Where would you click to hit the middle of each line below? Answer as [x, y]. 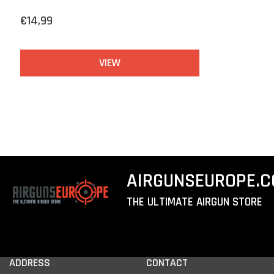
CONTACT [167, 262]
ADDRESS [30, 262]
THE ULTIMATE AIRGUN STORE [194, 202]
